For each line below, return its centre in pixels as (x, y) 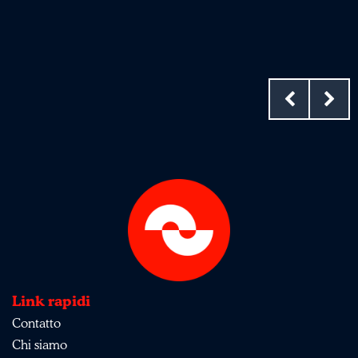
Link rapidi (51, 301)
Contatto (36, 323)
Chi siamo (40, 345)
